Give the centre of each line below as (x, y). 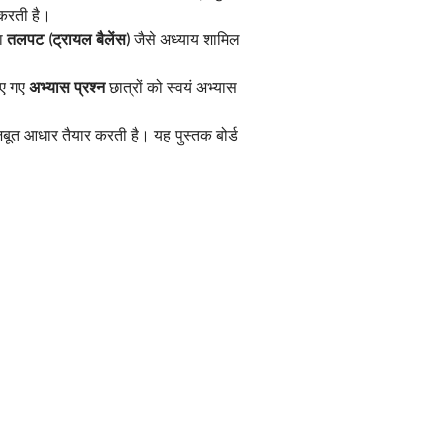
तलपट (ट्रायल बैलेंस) (68, 40)
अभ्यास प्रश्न (67, 88)
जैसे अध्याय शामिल (187, 40)
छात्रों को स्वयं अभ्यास (173, 88)
